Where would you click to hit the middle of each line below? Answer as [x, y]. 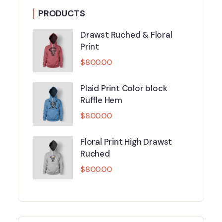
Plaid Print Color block [124, 88]
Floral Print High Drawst [126, 142]
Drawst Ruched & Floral [126, 35]
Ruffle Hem [101, 100]
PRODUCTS [62, 14]
